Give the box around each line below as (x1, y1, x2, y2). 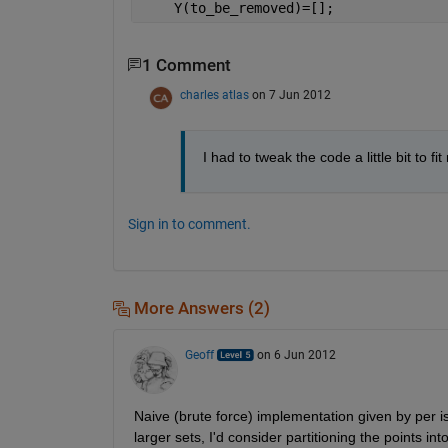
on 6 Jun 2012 (256, 348, 336, 363)
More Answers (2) (129, 298, 270, 318)
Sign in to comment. (127, 215, 251, 232)
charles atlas (179, 87, 249, 102)
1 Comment (141, 55, 231, 75)
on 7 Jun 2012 (251, 87, 331, 102)
